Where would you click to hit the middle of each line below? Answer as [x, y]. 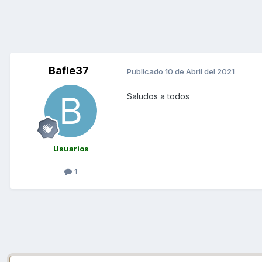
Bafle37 [68, 71]
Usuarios [71, 149]
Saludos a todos [158, 96]
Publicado [146, 71]
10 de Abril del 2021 [200, 71]
